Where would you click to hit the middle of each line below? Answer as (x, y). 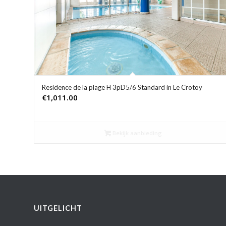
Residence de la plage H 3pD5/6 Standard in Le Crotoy (122, 87)
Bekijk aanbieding (137, 133)
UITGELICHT (58, 208)
